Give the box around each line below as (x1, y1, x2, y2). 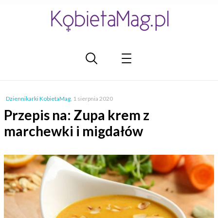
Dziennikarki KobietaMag (6, 95, 71, 102)
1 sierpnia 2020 (73, 95, 113, 102)
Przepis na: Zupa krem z (4, 107, 149, 123)
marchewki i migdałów (4, 123, 143, 139)
